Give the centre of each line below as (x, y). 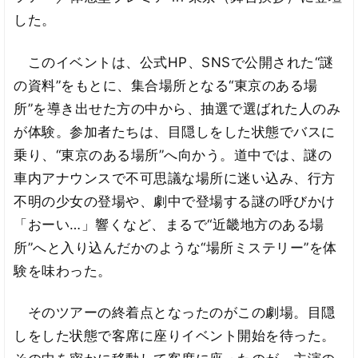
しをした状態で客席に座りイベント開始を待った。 (175, 336)
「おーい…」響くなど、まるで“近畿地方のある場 (169, 224)
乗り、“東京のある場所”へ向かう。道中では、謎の (173, 155)
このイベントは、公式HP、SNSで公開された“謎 (174, 62)
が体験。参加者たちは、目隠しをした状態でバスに (175, 131)
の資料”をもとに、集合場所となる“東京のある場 (166, 85)
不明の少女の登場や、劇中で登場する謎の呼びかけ (175, 201)
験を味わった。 (63, 270)
